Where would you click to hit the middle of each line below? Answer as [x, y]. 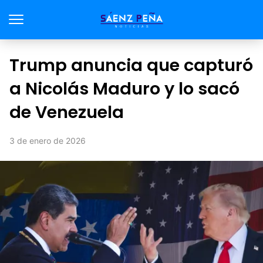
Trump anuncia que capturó [131, 65]
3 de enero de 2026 [48, 141]
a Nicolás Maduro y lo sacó [124, 89]
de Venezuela [67, 112]
